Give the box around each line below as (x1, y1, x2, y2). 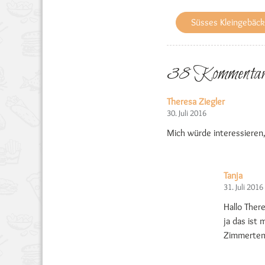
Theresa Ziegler (167, 96, 225, 108)
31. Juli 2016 (224, 182, 263, 193)
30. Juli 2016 (167, 108, 206, 119)
